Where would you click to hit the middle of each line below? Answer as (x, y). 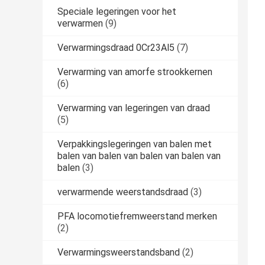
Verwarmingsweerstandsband (119, 253)
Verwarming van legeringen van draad (134, 108)
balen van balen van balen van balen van (139, 156)
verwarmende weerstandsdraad (123, 192)
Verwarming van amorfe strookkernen (135, 72)
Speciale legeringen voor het (117, 12)
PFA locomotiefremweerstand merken (137, 216)
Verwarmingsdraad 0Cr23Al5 (116, 48)
